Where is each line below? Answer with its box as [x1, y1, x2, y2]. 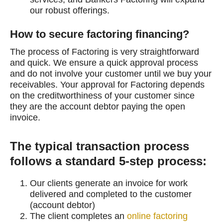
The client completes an [30, 211, 127, 221]
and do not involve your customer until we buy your [10, 68, 212, 79]
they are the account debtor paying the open [10, 101, 185, 111]
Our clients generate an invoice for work [30, 178, 188, 188]
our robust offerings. [30, 5, 110, 16]
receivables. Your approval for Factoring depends [10, 79, 205, 90]
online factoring [127, 211, 188, 221]
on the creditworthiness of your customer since [10, 90, 195, 101]
